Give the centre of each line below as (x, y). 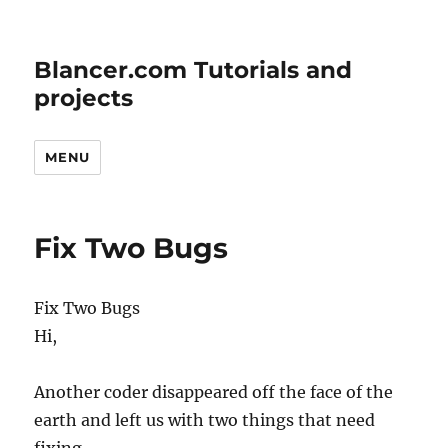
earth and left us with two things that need (205, 420)
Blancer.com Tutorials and (193, 70)
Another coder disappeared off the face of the (214, 392)
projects (84, 98)
